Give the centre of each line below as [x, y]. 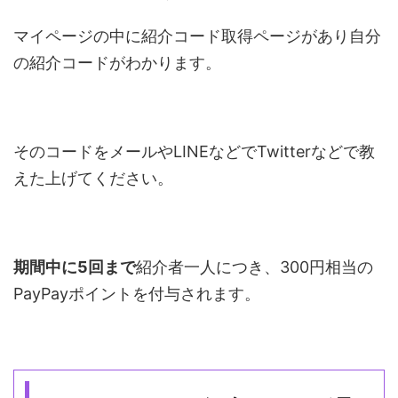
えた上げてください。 [93, 179]
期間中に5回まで [75, 267]
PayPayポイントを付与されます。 [137, 294]
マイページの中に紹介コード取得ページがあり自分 [197, 36]
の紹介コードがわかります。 [117, 63]
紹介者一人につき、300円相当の [255, 267]
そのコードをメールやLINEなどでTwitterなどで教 [194, 152]
